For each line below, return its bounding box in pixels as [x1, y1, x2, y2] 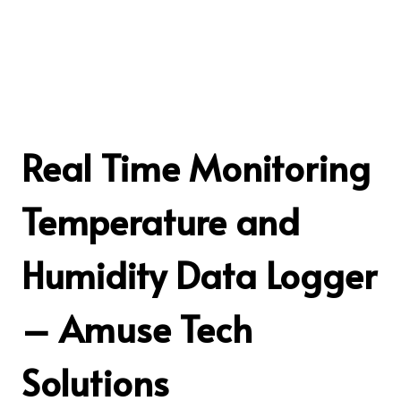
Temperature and [21, 195, 300, 245]
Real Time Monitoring [21, 141, 371, 192]
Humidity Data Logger [21, 249, 377, 299]
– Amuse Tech [21, 303, 252, 353]
